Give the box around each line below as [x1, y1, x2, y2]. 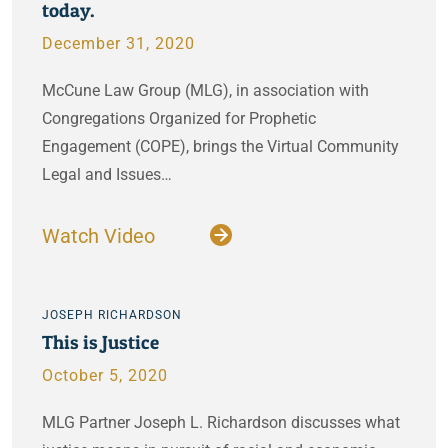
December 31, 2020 [42, 34, 195, 53]
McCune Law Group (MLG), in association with [42, 81, 369, 100]
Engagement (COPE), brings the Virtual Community [42, 137, 399, 156]
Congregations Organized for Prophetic [42, 109, 316, 128]
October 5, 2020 [42, 366, 168, 385]
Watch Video [42, 224, 160, 248]
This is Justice [42, 330, 159, 354]
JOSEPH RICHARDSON [42, 308, 182, 322]
